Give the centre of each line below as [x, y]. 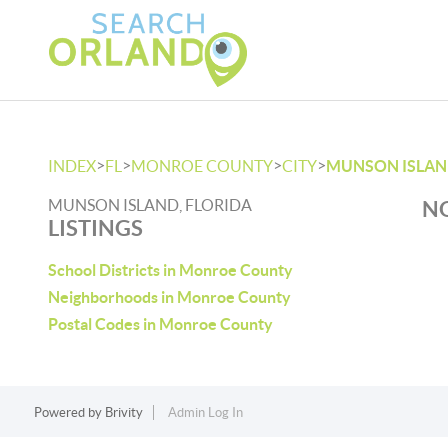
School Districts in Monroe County [170, 270]
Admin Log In [205, 412]
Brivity [123, 412]
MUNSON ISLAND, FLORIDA [150, 205]
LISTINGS [95, 227]
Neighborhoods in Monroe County [169, 297]
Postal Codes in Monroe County [160, 324]
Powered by [69, 412]
